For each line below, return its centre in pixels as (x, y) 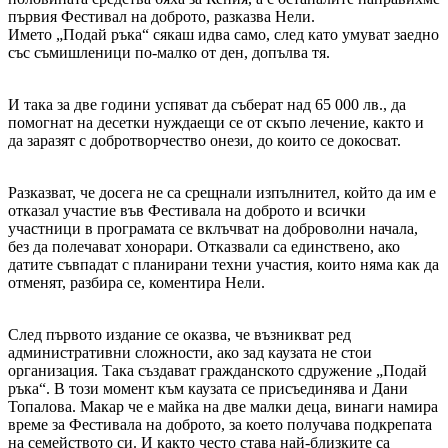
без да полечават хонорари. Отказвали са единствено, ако (204, 247)
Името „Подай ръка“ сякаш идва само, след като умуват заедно (223, 35)
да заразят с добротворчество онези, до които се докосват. (204, 141)
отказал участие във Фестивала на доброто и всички (187, 211)
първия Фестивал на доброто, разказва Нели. (161, 17)
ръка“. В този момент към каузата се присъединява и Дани (208, 389)
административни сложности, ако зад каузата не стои (190, 353)
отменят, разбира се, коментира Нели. (138, 283)
